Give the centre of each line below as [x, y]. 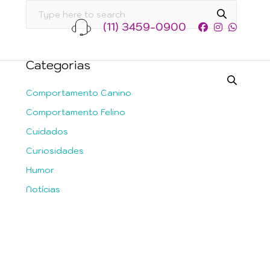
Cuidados [47, 131]
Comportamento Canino [79, 93]
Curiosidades [55, 151]
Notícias [43, 189]
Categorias [58, 65]
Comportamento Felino [76, 112]
